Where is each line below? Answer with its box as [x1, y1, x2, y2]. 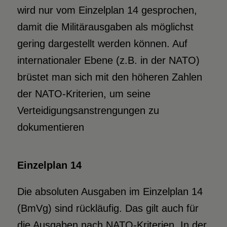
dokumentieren [17, 121, 84, 133]
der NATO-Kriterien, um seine [17, 88, 150, 99]
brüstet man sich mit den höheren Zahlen [17, 71, 202, 83]
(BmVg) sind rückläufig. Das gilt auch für [17, 202, 199, 214]
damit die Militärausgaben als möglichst [17, 21, 194, 32]
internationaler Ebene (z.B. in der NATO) [17, 54, 200, 66]
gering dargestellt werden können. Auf [17, 37, 187, 49]
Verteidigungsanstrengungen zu [17, 104, 159, 116]
